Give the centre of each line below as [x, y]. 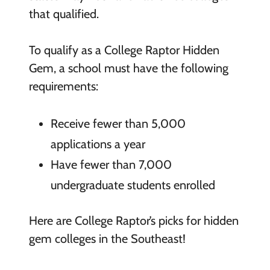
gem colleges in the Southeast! [107, 239]
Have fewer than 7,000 [111, 164]
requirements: [63, 86]
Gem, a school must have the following [128, 68]
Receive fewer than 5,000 [118, 123]
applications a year [98, 144]
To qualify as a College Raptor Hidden [124, 50]
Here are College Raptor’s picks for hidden [133, 221]
